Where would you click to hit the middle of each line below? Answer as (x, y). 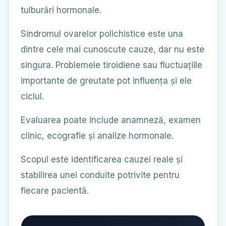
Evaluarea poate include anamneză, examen (111, 120)
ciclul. (32, 96)
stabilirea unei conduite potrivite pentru (100, 175)
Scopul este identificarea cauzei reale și (102, 159)
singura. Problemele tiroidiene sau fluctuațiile (111, 65)
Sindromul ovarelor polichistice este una (102, 34)
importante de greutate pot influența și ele (106, 81)
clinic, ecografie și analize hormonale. (97, 136)
